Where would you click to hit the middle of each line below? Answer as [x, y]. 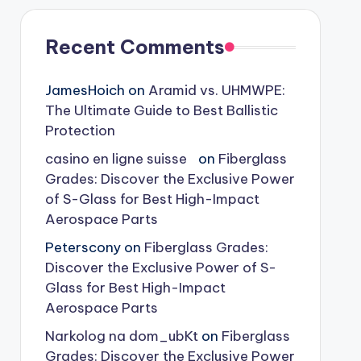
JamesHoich [85, 90]
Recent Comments [135, 47]
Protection [80, 131]
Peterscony [83, 247]
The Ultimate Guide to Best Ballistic [161, 110]
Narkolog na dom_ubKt [121, 336]
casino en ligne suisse [120, 159]
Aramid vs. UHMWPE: [216, 90]
